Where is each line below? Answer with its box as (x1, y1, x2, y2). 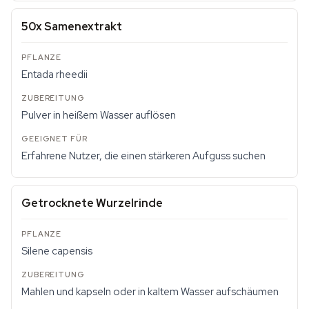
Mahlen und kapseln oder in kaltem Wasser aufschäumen (21, 285, 279, 299)
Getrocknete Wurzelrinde (21, 196, 163, 210)
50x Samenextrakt (21, 19, 122, 34)
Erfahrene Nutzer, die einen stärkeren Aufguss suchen (21, 149, 266, 163)
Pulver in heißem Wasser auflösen (21, 108, 176, 122)
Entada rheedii (21, 68, 88, 81)
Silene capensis (21, 244, 92, 258)
